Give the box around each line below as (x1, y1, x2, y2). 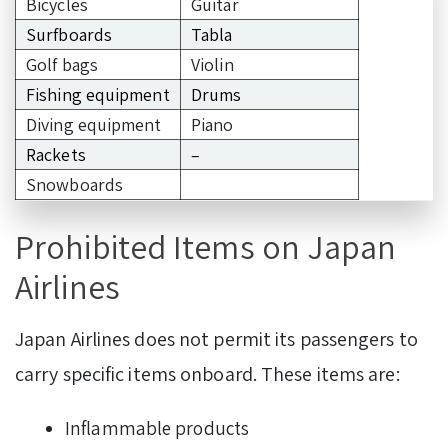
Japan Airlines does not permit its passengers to (15, 325, 418, 352)
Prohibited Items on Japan (15, 223, 397, 269)
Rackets (26, 142, 86, 166)
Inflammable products (65, 415, 249, 440)
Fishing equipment (26, 82, 170, 106)
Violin (191, 52, 234, 76)
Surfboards (26, 22, 112, 46)
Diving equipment (26, 112, 162, 136)
